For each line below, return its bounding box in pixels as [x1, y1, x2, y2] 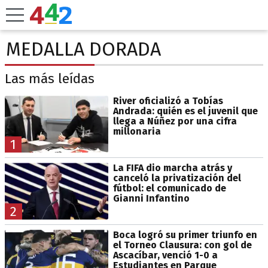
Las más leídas [5, 71, 95, 87]
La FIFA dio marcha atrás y [112, 162, 232, 173]
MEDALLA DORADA [6, 38, 161, 60]
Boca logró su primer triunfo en [112, 229, 257, 240]
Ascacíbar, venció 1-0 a [112, 249, 218, 261]
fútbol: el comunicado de [112, 182, 226, 194]
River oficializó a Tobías [112, 95, 223, 106]
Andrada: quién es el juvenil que [112, 105, 258, 117]
